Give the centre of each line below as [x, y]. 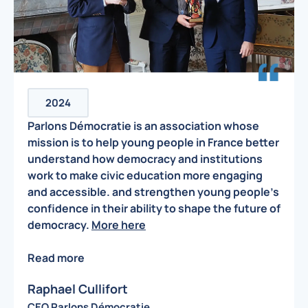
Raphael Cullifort [78, 288]
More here [119, 225]
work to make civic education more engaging [145, 175]
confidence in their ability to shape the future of [154, 208]
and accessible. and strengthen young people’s [153, 192]
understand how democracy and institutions [145, 159]
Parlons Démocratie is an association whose [143, 126]
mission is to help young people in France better [153, 142]
